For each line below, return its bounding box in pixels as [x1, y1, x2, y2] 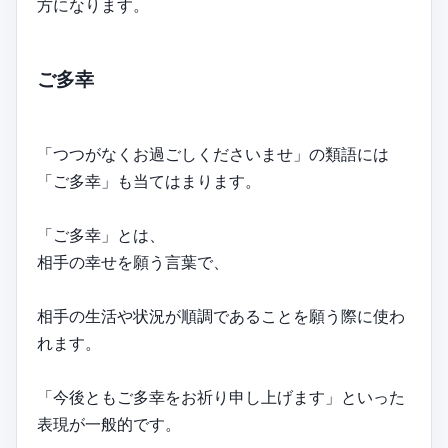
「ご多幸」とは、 [37, 224, 165, 245]
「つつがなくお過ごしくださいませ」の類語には [37, 143, 389, 164]
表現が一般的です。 [37, 413, 181, 434]
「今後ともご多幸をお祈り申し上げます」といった [37, 386, 405, 407]
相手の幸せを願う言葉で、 [37, 251, 229, 272]
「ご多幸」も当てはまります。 [37, 170, 261, 191]
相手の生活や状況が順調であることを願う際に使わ [37, 305, 405, 326]
